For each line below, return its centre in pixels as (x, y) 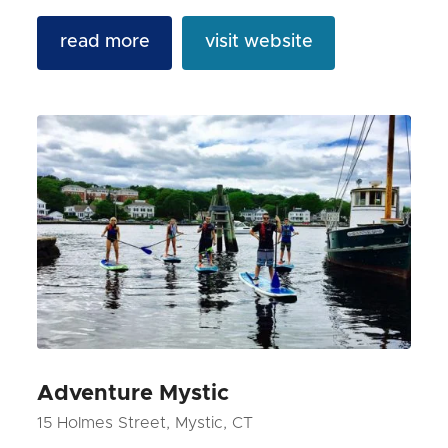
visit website (258, 42)
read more (104, 42)
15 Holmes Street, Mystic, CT (145, 422)
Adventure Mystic (133, 393)
